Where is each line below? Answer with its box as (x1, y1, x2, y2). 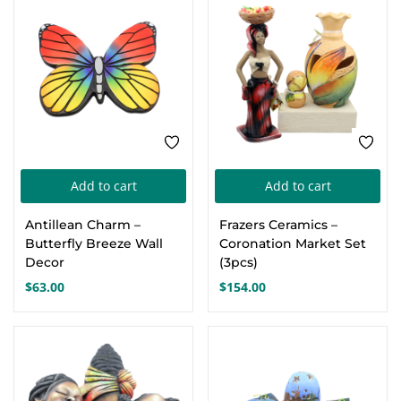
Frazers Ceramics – (219, 217, 337, 233)
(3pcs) (219, 254, 258, 270)
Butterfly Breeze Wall (25, 235, 163, 252)
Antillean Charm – (25, 217, 141, 233)
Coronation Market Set (219, 235, 366, 252)
